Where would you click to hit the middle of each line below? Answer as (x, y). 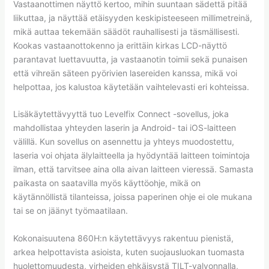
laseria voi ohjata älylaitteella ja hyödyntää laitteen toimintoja (131, 156)
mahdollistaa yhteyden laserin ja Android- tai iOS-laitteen (124, 128)
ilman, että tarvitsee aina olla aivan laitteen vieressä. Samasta (133, 169)
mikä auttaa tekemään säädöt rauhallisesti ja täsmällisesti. (126, 32)
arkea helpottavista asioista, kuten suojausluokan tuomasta (128, 252)
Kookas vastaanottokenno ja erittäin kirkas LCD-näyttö (120, 46)
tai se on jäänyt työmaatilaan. (70, 211)
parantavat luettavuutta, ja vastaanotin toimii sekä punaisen (130, 59)
